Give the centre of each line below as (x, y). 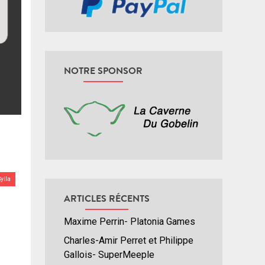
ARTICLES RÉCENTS (107, 198)
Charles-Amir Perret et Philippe (129, 241)
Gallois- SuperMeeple (109, 255)
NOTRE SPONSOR (103, 70)
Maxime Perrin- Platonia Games (130, 222)
